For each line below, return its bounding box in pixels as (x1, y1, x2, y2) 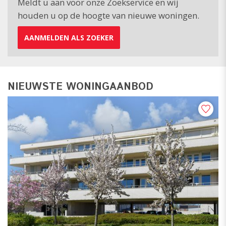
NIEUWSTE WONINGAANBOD (8, 79, 153, 94)
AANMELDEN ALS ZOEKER (24, 32, 114, 42)
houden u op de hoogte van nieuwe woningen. (18, 10, 199, 21)
